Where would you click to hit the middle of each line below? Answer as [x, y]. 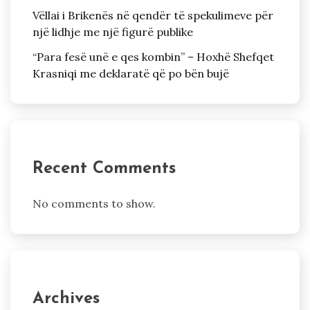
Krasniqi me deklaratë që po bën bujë [131, 74]
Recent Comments [104, 169]
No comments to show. [94, 204]
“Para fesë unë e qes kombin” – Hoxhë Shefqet [153, 57]
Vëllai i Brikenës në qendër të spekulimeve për [153, 15]
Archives [66, 299]
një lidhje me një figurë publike [113, 31]
